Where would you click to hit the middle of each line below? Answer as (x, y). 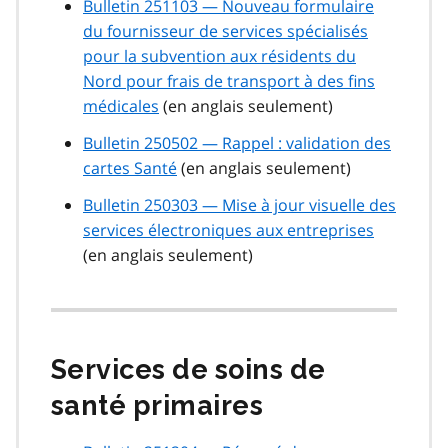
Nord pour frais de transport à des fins (229, 81)
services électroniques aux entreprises (228, 230)
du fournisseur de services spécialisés (225, 31)
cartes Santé (130, 168)
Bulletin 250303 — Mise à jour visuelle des (239, 205)
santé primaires (160, 406)
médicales (121, 106)
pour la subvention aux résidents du (219, 56)
